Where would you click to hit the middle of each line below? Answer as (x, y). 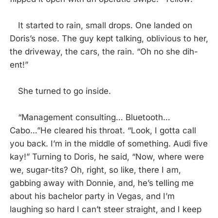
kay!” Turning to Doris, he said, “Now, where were (107, 156)
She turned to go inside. (60, 91)
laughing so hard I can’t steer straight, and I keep (106, 209)
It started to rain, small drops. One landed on (101, 25)
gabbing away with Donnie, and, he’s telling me (102, 183)
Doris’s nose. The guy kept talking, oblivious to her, (109, 38)
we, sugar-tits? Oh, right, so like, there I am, (95, 170)
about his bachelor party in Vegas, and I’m (92, 196)
